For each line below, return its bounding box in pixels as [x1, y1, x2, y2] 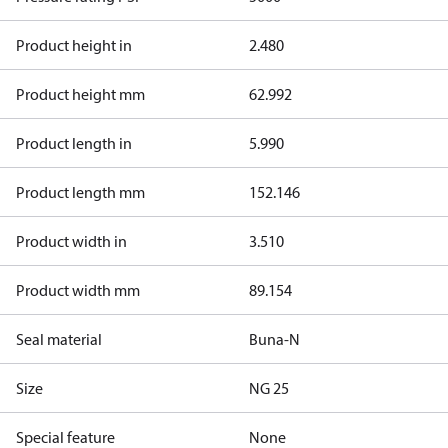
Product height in [16, 35, 132, 55]
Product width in [16, 231, 127, 251]
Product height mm [16, 84, 145, 104]
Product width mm [16, 280, 140, 300]
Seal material [16, 329, 102, 349]
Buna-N [248, 329, 300, 349]
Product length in [16, 133, 132, 153]
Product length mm [16, 182, 145, 202]
